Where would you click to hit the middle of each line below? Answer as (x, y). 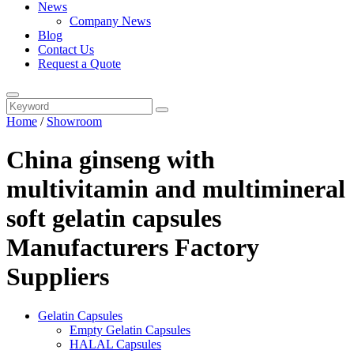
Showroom (74, 121)
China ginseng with (111, 160)
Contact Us (66, 49)
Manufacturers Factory (133, 248)
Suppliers (58, 277)
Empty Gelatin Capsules (130, 330)
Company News (110, 21)
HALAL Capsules (115, 344)
